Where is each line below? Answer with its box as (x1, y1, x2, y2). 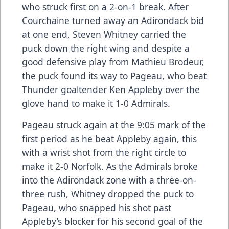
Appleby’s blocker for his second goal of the (22, 215, 203, 227)
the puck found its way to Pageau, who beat (22, 69, 207, 82)
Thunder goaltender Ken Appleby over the (22, 83, 200, 96)
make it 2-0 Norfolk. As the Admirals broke (22, 159, 198, 172)
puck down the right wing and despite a (22, 41, 190, 54)
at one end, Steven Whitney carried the (22, 28, 186, 40)
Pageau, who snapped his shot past (22, 201, 171, 214)
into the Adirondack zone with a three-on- (22, 173, 196, 186)
